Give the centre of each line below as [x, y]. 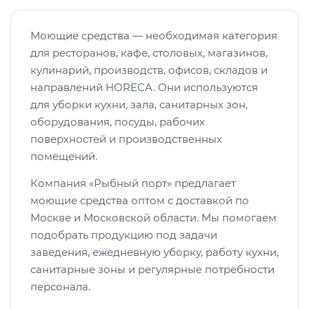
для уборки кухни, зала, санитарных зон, [139, 104]
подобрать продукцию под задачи [124, 235]
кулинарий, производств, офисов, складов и [149, 70]
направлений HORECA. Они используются [144, 87]
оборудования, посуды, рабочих [118, 122]
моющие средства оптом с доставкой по [140, 200]
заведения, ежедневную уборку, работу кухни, [154, 252]
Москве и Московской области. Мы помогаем [153, 218]
